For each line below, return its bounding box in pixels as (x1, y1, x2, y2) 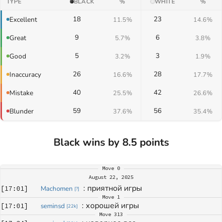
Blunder (9, 106, 34, 116)
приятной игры (87, 182, 143, 194)
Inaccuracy (9, 69, 41, 79)
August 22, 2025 (89, 173, 133, 180)
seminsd (40, 201, 65, 211)
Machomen (40, 184, 73, 193)
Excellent (9, 14, 37, 24)
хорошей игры (86, 200, 140, 211)
